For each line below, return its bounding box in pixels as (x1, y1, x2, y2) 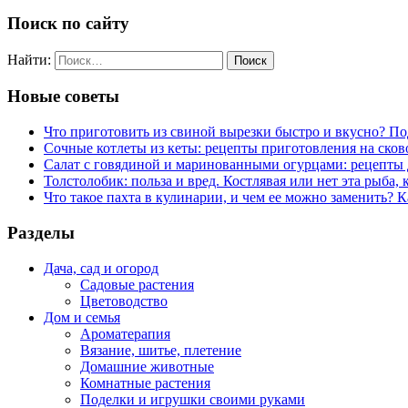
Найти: (7, 51, 51, 67)
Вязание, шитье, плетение (80, 342, 241, 358)
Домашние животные (80, 358, 214, 374)
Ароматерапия (80, 325, 170, 342)
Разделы (7, 222, 75, 242)
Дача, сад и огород (44, 260, 158, 276)
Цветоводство (80, 292, 168, 309)
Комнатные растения (80, 374, 210, 391)
